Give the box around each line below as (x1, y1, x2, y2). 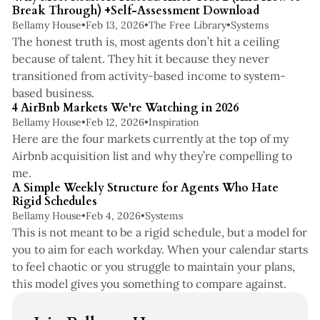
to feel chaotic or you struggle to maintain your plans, (11, 259, 295, 274)
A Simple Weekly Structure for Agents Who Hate (11, 179, 279, 196)
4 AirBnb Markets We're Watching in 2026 (11, 99, 239, 116)
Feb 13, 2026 (85, 18, 144, 31)
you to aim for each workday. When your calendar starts (11, 241, 308, 256)
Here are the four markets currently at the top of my (11, 131, 289, 146)
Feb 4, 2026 (85, 209, 141, 222)
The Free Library (148, 18, 226, 31)
